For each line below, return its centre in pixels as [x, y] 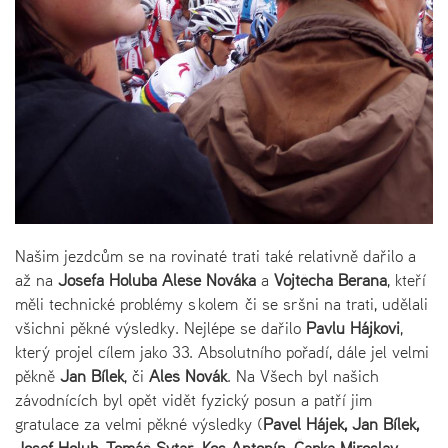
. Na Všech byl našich [303, 375]
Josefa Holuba [107, 279]
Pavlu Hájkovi [353, 327]
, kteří [406, 279]
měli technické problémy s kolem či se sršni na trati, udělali [221, 303]
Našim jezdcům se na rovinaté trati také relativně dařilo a [215, 255]
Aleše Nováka [209, 279]
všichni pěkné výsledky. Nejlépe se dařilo [160, 327]
